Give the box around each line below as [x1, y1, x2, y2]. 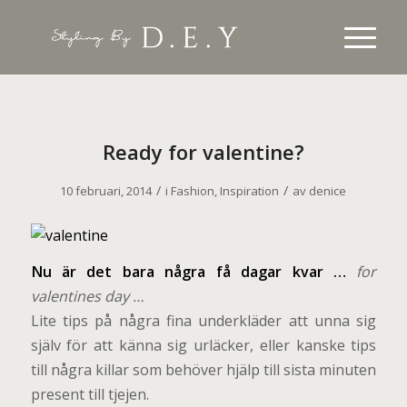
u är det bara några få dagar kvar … [42, 262, 357, 283]
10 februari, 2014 [60, 183, 153, 199]
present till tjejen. [30, 384, 149, 405]
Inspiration [220, 183, 280, 199]
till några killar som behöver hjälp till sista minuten [30, 360, 377, 381]
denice [309, 183, 347, 199]
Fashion [171, 183, 215, 199]
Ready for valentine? [102, 138, 304, 165]
